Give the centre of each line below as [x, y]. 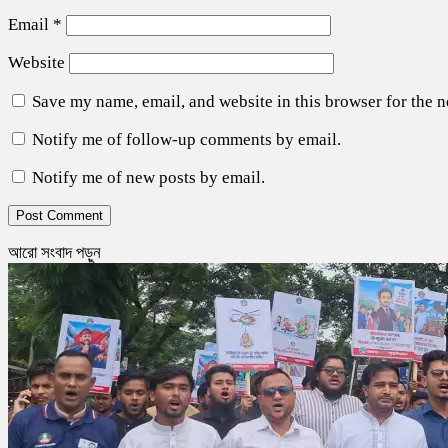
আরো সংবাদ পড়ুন [54, 252]
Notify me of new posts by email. [148, 177]
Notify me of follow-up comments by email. [186, 139]
